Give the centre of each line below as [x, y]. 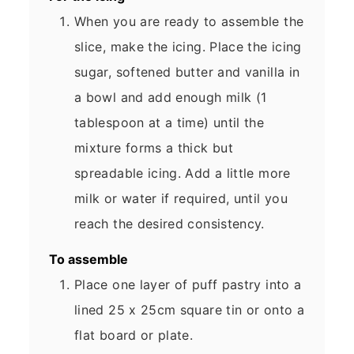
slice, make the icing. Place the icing [188, 47]
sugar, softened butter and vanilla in [187, 72]
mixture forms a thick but [154, 148]
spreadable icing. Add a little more [183, 173]
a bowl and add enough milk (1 [171, 98]
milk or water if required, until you [181, 199]
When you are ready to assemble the [189, 22]
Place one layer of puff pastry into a [188, 284]
